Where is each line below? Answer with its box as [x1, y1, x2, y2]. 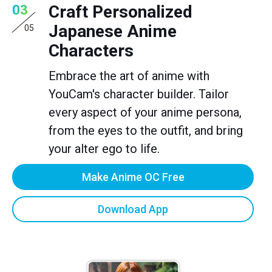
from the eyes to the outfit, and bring [49, 123, 243, 138]
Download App [98, 203, 168, 216]
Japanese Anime [49, 21, 177, 42]
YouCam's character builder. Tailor [49, 87, 229, 102]
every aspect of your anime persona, [49, 105, 242, 120]
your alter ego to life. [49, 141, 160, 157]
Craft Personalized [49, 2, 192, 22]
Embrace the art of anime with [49, 69, 209, 84]
